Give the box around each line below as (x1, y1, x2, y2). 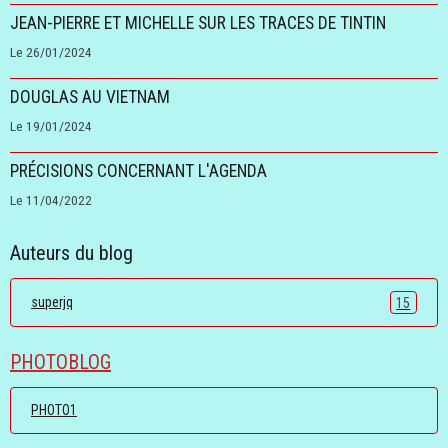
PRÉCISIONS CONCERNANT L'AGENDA (10, 161, 267, 182)
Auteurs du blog (10, 241, 133, 266)
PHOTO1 (31, 402, 77, 419)
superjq (31, 294, 73, 311)
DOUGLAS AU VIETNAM (10, 87, 170, 108)
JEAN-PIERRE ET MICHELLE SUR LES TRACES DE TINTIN (10, 13, 386, 34)
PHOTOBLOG (10, 350, 111, 375)
